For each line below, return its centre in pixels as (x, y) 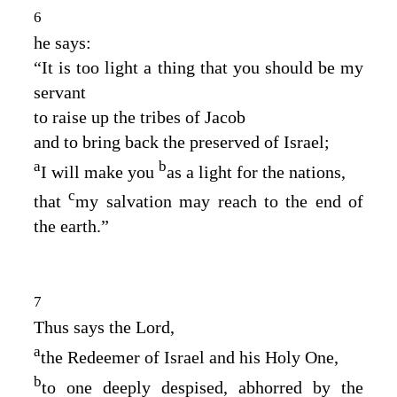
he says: (62, 42)
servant (60, 92)
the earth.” (71, 226)
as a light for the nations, (256, 171)
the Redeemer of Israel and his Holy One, (190, 357)
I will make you (100, 171)
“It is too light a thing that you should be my (198, 67)
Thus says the (85, 327)
